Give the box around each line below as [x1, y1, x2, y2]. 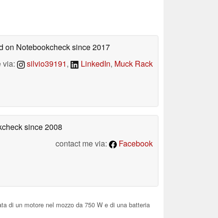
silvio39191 [25, 57, 67, 69]
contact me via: [55, 137, 109, 149]
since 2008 [22, 121, 62, 132]
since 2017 [70, 41, 110, 53]
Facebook [117, 137, 153, 149]
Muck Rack [114, 57, 153, 69]
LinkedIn [79, 57, 110, 69]
